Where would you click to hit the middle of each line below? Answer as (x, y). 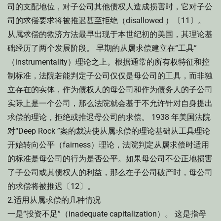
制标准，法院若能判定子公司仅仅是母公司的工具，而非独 (110, 76)
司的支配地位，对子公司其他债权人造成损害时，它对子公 (110, 7)
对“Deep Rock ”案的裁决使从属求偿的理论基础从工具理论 (109, 131)
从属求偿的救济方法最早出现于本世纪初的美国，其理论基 (110, 34)
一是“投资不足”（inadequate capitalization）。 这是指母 (107, 214)
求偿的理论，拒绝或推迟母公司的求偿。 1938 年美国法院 (109, 117)
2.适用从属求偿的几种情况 (54, 200)
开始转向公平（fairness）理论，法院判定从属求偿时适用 (108, 145)
